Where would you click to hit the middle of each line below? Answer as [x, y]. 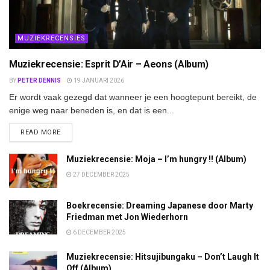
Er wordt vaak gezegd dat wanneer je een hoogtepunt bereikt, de [133, 97]
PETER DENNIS [39, 80]
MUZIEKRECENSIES [52, 38]
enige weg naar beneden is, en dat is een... [92, 110]
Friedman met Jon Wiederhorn [127, 217]
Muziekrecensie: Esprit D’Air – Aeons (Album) [109, 64]
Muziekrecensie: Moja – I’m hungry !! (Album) [156, 159]
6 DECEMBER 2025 [99, 233]
